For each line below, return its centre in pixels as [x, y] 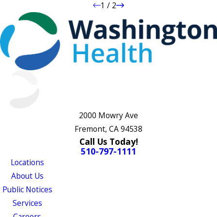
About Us [27, 176]
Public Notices [27, 190]
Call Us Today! [108, 142]
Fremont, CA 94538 [108, 129]
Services [27, 203]
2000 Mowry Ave [108, 116]
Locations [27, 163]
